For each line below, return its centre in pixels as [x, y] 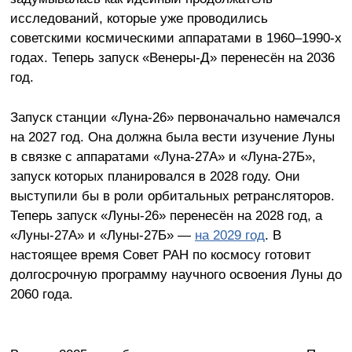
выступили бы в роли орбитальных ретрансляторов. [172, 195]
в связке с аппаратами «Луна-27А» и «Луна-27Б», [163, 156]
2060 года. [41, 293]
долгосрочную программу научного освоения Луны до [176, 274]
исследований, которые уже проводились [139, 18]
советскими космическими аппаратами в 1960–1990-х [176, 37]
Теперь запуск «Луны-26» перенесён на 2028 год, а [166, 215]
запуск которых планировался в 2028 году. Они [155, 176]
